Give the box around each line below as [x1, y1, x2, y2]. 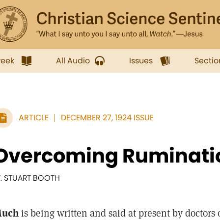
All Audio [56, 55, 90, 66]
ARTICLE [19, 112, 49, 123]
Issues [129, 55, 153, 66]
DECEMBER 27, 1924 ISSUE [61, 112, 154, 123]
